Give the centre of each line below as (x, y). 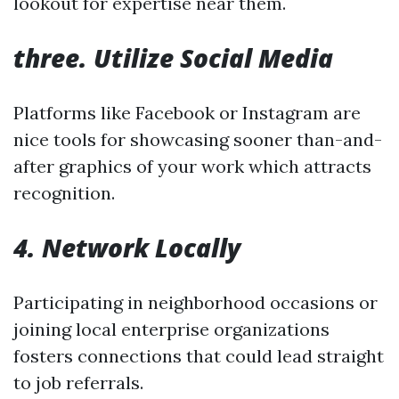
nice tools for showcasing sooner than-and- (198, 139)
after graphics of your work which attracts (192, 166)
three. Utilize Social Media (173, 58)
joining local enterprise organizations (171, 329)
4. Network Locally (127, 248)
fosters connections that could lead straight (199, 356)
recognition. (64, 193)
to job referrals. (78, 383)
